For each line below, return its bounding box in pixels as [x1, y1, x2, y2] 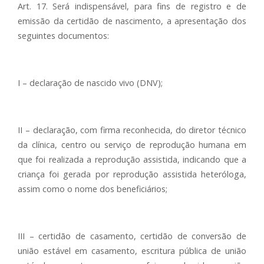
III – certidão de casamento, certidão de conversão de [18, 230, 246, 242]
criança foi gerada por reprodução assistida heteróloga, [18, 169, 246, 180]
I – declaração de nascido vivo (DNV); [18, 77, 163, 88]
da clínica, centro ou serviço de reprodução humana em [18, 139, 246, 150]
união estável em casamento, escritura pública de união [18, 245, 246, 256]
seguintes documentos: [18, 30, 109, 41]
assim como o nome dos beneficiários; [18, 183, 167, 194]
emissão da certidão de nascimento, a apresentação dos [18, 15, 246, 27]
